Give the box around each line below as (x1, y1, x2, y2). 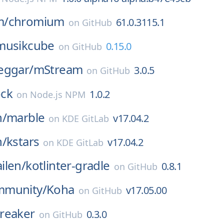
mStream (33, 61, 83, 77)
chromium (8, 13, 64, 29)
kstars (6, 133, 39, 149)
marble (6, 109, 45, 125)
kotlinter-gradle (25, 157, 110, 173)
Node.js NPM (30, 88, 85, 100)
